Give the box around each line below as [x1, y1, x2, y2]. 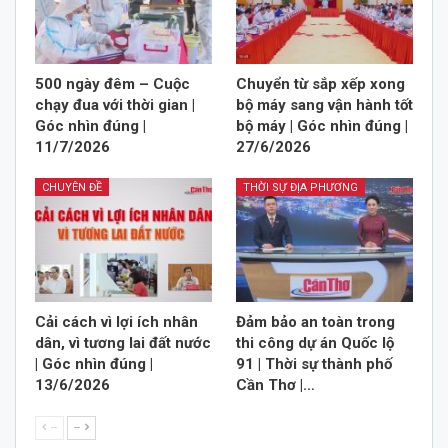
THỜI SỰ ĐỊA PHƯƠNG [243, 180, 358, 194]
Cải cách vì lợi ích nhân [35, 312, 198, 331]
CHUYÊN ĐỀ [42, 180, 102, 194]
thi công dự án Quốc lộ [236, 333, 394, 352]
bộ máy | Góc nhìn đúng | [236, 116, 408, 135]
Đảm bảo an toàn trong [236, 312, 395, 331]
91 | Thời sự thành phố [236, 354, 392, 373]
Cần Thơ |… [236, 375, 315, 394]
